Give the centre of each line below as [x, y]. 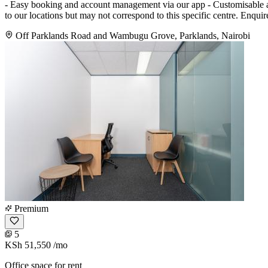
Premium [30, 208]
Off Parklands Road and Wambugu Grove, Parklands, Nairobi [133, 35]
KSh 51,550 [28, 245]
